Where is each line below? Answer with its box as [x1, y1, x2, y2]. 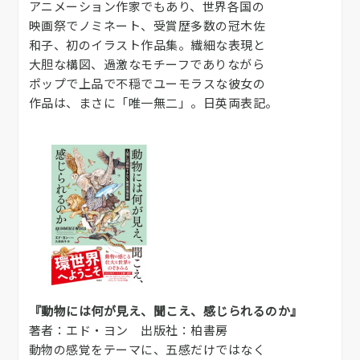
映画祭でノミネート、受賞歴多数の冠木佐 [28, 16, 265, 34]
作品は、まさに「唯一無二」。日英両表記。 [28, 93, 278, 111]
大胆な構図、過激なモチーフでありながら [28, 55, 264, 72]
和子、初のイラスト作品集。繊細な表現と [28, 35, 265, 53]
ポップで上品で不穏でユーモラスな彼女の [28, 74, 265, 92]
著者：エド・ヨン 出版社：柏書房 [28, 321, 228, 338]
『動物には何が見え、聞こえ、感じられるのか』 [28, 301, 303, 319]
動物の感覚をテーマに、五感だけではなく [28, 340, 265, 358]
